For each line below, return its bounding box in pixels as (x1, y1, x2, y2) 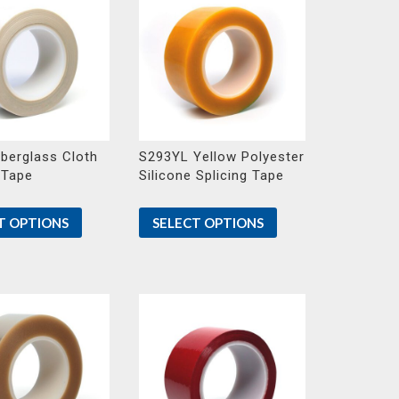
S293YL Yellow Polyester (138, 148, 305, 165)
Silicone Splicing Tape (138, 167, 284, 183)
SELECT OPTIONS (151, 214, 264, 231)
